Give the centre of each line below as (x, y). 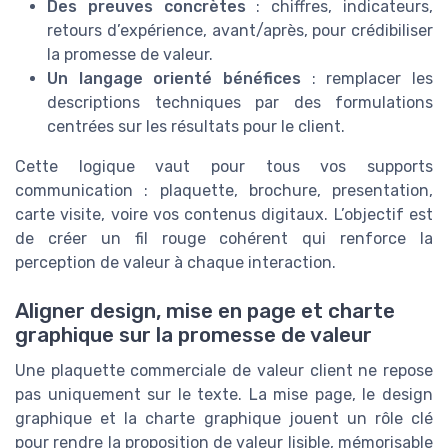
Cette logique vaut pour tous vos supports (224, 166)
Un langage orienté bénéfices (174, 78)
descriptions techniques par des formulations (240, 102)
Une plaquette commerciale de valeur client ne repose (224, 370)
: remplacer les (367, 78)
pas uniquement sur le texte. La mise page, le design (224, 394)
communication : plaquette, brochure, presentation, (224, 190)
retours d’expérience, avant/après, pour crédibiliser (240, 30)
